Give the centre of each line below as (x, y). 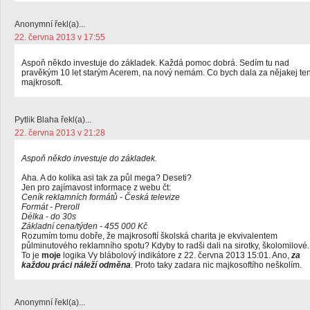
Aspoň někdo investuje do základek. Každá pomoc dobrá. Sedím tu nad (155, 63)
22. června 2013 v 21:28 (60, 133)
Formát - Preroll (51, 207)
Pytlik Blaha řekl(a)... (53, 120)
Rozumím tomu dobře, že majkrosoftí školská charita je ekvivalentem (149, 236)
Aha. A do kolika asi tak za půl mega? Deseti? (107, 178)
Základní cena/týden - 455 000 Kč (84, 226)
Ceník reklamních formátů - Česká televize (101, 197)
